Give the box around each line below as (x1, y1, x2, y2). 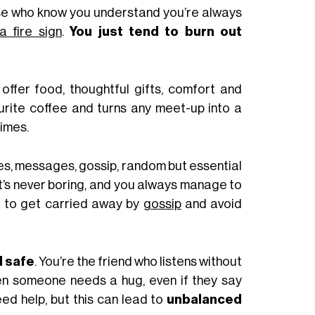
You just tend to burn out (70, 25, 243, 39)
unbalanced (167, 292, 243, 306)
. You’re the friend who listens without (34, 255, 243, 268)
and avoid (181, 197, 243, 210)
